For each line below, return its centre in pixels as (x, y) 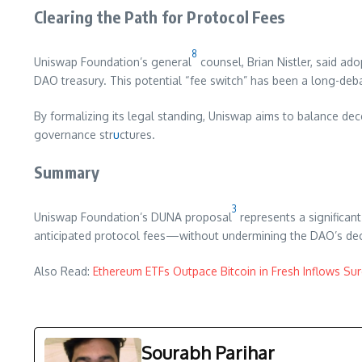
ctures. (137, 135)
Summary (67, 172)
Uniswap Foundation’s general (113, 62)
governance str (74, 135)
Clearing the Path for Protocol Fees (159, 17)
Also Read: (63, 271)
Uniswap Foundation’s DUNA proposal (133, 217)
